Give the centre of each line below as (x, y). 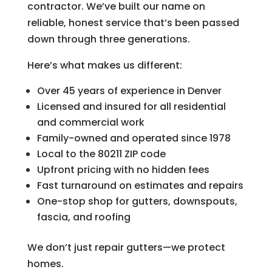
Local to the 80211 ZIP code (101, 154)
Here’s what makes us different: (104, 66)
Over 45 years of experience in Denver (129, 91)
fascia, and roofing (83, 217)
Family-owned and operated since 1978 (134, 138)
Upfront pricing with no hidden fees (123, 170)
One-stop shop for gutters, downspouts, (137, 202)
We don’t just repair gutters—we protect (126, 248)
